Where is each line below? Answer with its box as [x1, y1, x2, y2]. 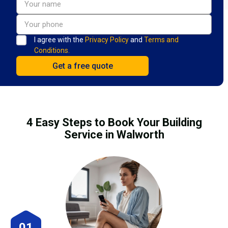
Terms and [144, 35, 179, 44]
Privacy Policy [85, 35, 129, 44]
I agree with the [34, 35, 85, 44]
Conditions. [34, 46, 70, 54]
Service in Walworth [64, 128, 164, 141]
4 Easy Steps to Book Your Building [26, 116, 202, 129]
